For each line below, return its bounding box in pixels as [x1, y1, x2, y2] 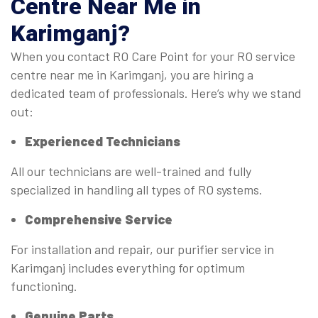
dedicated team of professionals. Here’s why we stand [11, 85, 302, 102]
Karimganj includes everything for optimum [11, 260, 245, 276]
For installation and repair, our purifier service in [11, 241, 274, 258]
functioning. [11, 278, 77, 295]
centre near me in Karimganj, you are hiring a [11, 67, 253, 83]
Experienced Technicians [25, 133, 180, 150]
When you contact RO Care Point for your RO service [11, 48, 295, 65]
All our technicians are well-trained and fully [11, 163, 251, 180]
